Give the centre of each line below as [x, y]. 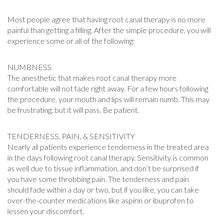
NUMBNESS [29, 67]
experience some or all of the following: [71, 41]
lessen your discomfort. [46, 211]
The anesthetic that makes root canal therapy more [92, 78]
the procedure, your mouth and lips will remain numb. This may [109, 99]
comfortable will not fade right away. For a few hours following [108, 88]
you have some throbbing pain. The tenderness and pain [98, 179]
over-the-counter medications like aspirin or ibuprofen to [100, 200]
